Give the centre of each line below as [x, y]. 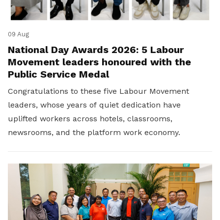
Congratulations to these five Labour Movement [98, 91]
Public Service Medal [58, 74]
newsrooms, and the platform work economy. [94, 133]
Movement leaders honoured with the [99, 62]
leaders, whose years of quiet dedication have [94, 105]
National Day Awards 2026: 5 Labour [96, 50]
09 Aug [18, 34]
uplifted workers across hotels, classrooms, [90, 119]
